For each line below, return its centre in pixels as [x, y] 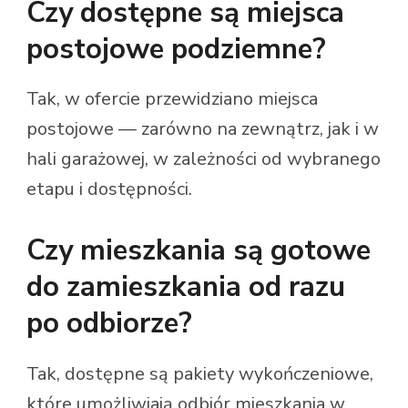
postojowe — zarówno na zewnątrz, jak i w [203, 129]
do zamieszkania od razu [186, 287]
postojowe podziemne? [176, 49]
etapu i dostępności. [109, 189]
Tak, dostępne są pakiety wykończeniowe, [200, 374]
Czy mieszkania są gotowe [199, 251]
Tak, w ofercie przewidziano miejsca [172, 99]
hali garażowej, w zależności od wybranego [204, 159]
